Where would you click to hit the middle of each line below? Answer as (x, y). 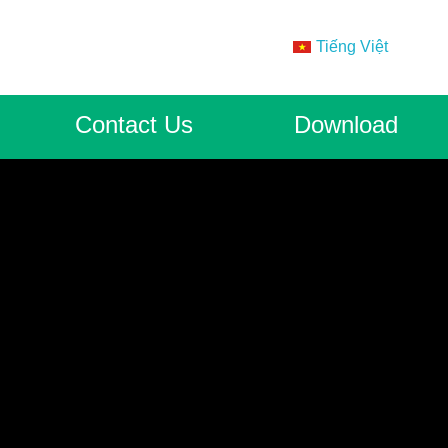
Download (345, 124)
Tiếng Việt (351, 47)
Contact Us (134, 124)
